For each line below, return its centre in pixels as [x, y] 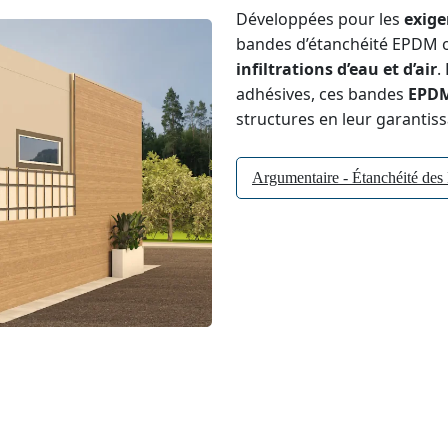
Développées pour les [320, 19]
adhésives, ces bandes [322, 94]
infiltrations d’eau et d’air [336, 69]
